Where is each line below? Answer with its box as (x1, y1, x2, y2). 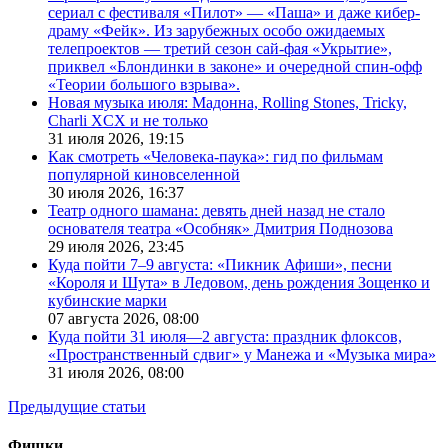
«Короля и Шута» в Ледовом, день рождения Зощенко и (48, 273, 430, 291)
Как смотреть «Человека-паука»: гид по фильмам (48, 147, 383, 165)
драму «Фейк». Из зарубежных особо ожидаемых (48, 21, 385, 39)
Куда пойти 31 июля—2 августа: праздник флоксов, (48, 327, 402, 345)
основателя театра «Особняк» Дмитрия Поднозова (48, 219, 393, 237)
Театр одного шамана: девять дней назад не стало (48, 201, 385, 219)
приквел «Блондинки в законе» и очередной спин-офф (48, 57, 422, 75)
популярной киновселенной (48, 165, 240, 183)
